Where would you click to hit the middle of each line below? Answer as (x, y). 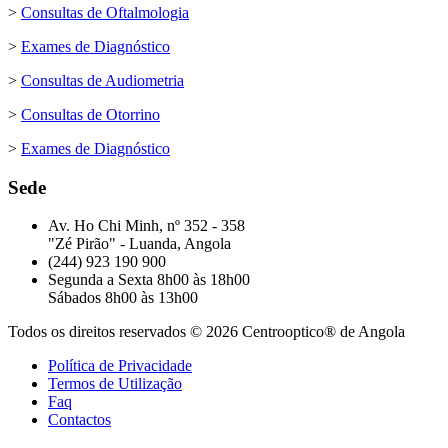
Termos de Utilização (115, 384)
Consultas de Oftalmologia (105, 13)
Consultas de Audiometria (102, 81)
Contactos (79, 420)
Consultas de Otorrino (90, 115)
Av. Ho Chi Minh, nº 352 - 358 (146, 226)
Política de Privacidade (120, 366)
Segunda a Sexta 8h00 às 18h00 (149, 280)
